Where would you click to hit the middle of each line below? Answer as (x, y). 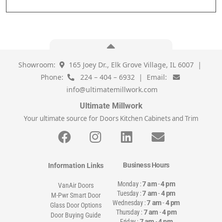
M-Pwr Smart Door (76, 195)
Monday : (130, 184)
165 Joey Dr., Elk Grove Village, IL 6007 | (134, 65)
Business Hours (146, 165)
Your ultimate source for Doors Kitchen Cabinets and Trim (111, 119)
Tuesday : (130, 194)
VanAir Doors (76, 186)
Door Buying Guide (76, 215)
